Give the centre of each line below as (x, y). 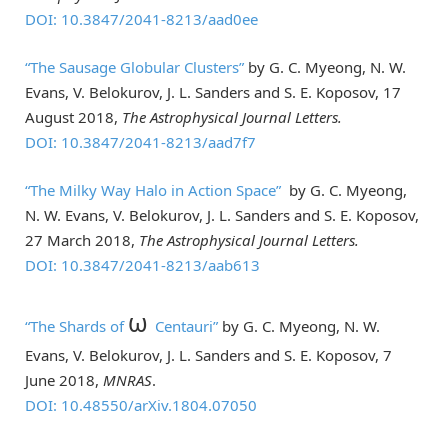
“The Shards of (76, 326)
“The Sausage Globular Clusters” (134, 67)
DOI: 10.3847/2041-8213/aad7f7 (140, 142)
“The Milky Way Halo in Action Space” (155, 190)
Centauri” (186, 326)
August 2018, (73, 117)
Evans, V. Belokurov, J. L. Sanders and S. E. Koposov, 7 (208, 355)
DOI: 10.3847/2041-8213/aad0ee (141, 19)
